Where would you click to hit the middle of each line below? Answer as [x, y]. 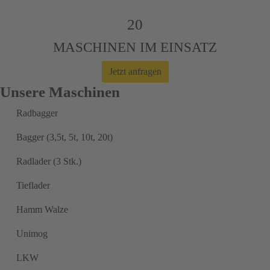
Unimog [32, 233]
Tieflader [33, 185]
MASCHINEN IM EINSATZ [135, 47]
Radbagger [37, 113]
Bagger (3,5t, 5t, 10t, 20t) [64, 137]
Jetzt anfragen [135, 71]
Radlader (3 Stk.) [49, 161]
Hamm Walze [42, 209]
